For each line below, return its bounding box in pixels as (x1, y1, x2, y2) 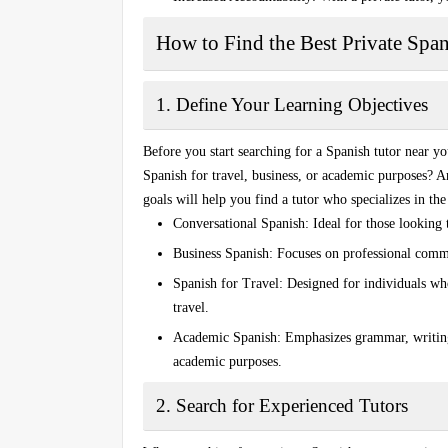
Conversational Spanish (173, 215, 305, 231)
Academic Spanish (173, 329, 277, 345)
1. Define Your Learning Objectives (156, 93, 428, 115)
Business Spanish (173, 245, 269, 261)
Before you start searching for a (143, 143, 326, 159)
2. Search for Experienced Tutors (156, 394, 408, 416)
